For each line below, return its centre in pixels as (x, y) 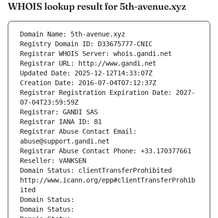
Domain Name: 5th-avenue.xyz (73, 34)
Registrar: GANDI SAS (59, 112)
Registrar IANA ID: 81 (61, 122)
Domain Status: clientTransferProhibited (96, 171)
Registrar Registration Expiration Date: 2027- (108, 93)
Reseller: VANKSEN (53, 161)
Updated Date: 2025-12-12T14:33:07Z (86, 73)
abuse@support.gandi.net (65, 141)
